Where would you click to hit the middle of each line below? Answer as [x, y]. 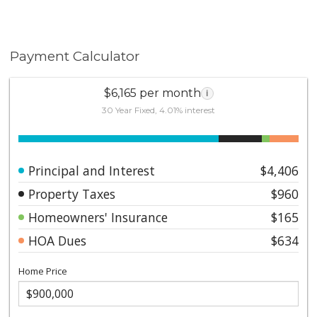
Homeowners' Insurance [98, 217]
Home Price [43, 271]
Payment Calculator [75, 56]
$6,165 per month [152, 93]
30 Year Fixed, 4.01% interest [158, 110]
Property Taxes [72, 194]
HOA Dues [58, 240]
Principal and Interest [92, 170]
